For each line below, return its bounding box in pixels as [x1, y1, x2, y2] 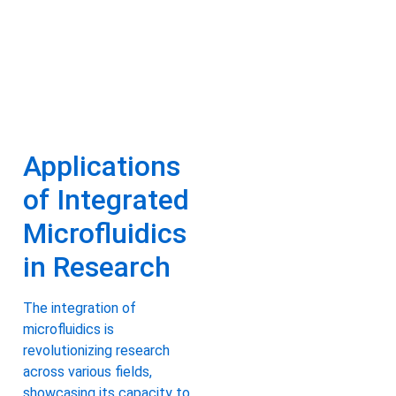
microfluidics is [23, 321, 114, 339]
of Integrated [23, 183, 189, 217]
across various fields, [23, 363, 152, 381]
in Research [23, 250, 171, 285]
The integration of [23, 300, 136, 317]
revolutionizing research [23, 342, 170, 360]
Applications [23, 149, 180, 184]
